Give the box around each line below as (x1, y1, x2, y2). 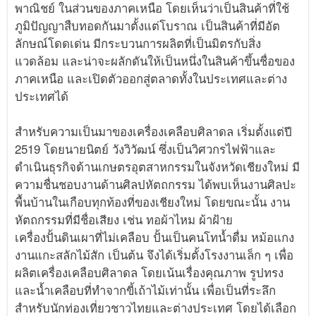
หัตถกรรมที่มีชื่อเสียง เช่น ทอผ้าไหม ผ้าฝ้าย (15, 211, 233, 229)
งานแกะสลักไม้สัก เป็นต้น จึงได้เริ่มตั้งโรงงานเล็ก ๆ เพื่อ (15, 246, 294, 264)
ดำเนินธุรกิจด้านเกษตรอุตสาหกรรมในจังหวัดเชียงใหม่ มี (15, 158, 300, 176)
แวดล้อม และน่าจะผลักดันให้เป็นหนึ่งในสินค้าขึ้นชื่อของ (15, 52, 296, 70)
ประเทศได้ (15, 87, 69, 105)
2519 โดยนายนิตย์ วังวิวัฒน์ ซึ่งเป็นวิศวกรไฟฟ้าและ (15, 140, 276, 158)
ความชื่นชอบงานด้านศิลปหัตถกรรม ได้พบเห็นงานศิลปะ (15, 176, 297, 193)
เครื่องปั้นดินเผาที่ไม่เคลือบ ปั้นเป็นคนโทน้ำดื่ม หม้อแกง (15, 229, 295, 246)
